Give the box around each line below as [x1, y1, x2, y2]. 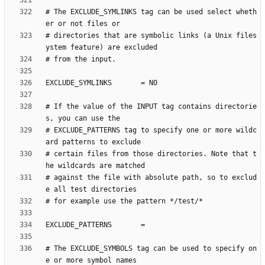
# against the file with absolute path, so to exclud [46, 173, 257, 182]
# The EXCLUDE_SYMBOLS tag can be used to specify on [46, 244, 257, 253]
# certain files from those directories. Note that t [46, 150, 257, 159]
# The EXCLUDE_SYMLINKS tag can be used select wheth [46, 8, 257, 17]
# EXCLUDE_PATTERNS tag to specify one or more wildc [46, 126, 257, 135]
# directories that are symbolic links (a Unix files [46, 31, 257, 40]
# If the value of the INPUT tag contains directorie [46, 102, 257, 111]
